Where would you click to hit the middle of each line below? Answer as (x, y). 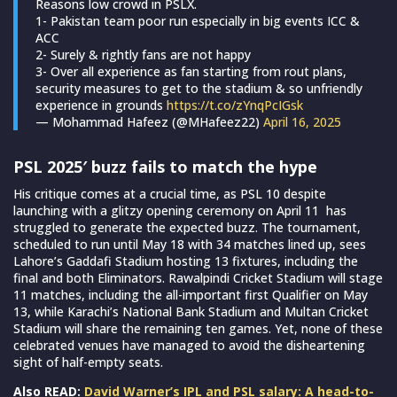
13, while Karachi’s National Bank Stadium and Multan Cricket (191, 311)
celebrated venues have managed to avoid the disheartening (189, 345)
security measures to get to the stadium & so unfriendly (199, 88)
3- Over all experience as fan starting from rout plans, (191, 71)
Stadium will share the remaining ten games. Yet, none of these (198, 328)
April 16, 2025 (302, 121)
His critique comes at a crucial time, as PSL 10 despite (170, 193)
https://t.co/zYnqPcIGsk (235, 105)
